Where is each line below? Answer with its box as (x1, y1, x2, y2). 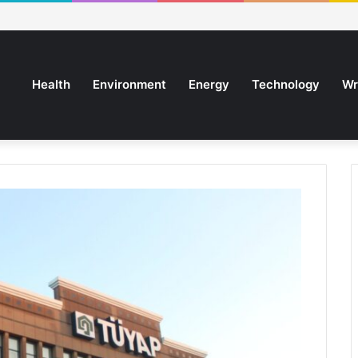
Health (32, 77, 70, 92)
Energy (189, 77, 229, 92)
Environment (93, 77, 166, 92)
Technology (252, 77, 320, 92)
